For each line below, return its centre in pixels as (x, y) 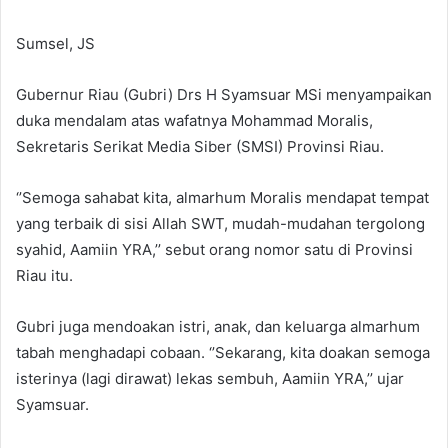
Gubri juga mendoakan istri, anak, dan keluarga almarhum (218, 327)
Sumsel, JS (55, 44)
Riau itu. (44, 276)
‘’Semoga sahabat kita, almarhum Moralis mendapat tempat (222, 198)
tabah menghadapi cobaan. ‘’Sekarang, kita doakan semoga (223, 353)
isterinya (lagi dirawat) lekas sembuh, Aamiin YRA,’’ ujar (210, 379)
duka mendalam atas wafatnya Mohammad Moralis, (194, 121)
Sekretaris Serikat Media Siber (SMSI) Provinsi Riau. (200, 147)
